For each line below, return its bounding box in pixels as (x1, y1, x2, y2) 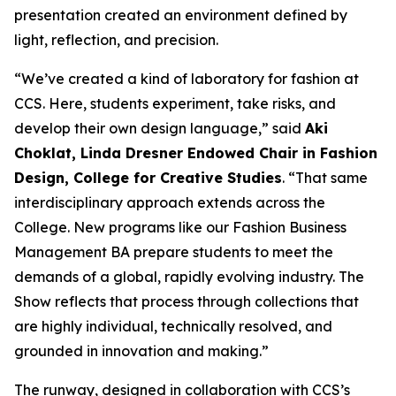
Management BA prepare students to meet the (14, 243, 333, 261)
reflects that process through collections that (51, 293, 359, 310)
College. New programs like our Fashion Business (14, 218, 346, 236)
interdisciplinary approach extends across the (14, 194, 325, 211)
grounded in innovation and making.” (14, 342, 269, 360)
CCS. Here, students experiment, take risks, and (14, 95, 336, 112)
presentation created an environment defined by (14, 6, 347, 24)
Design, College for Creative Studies (14, 169, 282, 187)
